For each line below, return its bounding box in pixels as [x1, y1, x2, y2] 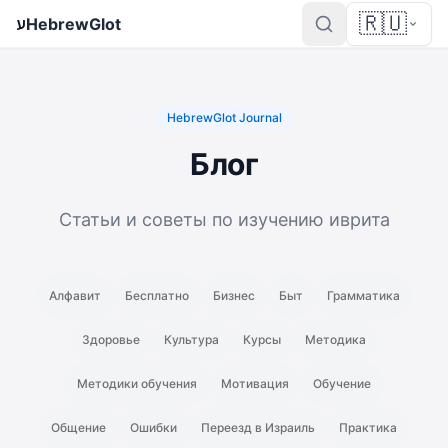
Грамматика [326, 288, 400, 303]
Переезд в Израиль [201, 420, 315, 435]
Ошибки [130, 420, 177, 435]
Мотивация [221, 376, 289, 391]
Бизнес [212, 288, 255, 303]
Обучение [313, 376, 371, 391]
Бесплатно [124, 288, 189, 303]
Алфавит [48, 288, 101, 303]
